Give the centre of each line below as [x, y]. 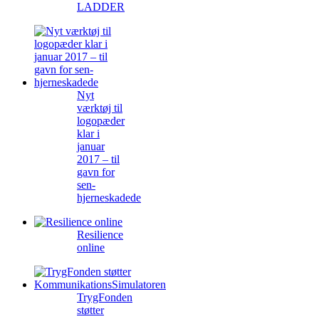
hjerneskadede [109, 198]
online [91, 248]
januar [91, 147]
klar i [88, 134]
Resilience [100, 235]
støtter [90, 310]
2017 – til [98, 159]
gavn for [96, 172]
